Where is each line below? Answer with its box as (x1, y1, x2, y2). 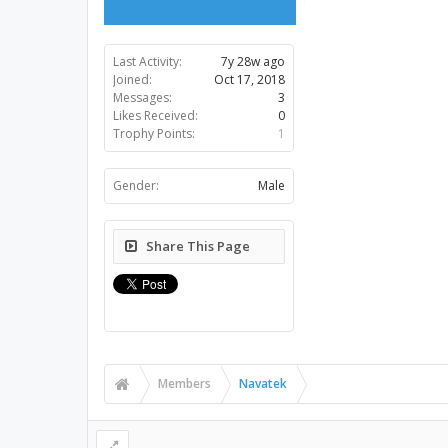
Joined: (113, 71, 152, 88)
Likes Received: (113, 107, 198, 124)
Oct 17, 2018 (214, 71, 285, 88)
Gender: (113, 177, 159, 194)
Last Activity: (113, 53, 182, 70)
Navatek (239, 375, 287, 392)
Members (158, 375, 211, 392)
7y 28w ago (221, 53, 285, 70)
